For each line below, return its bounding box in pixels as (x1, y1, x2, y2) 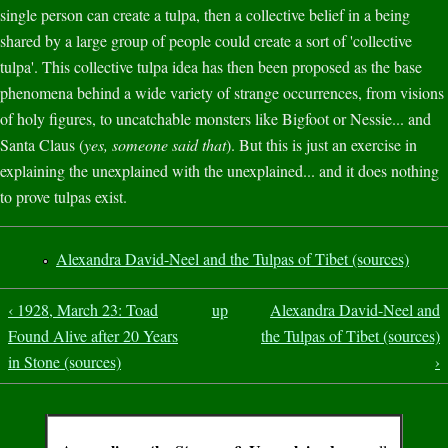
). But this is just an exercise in (226, 133, 417, 155)
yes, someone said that (84, 133, 226, 155)
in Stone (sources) (8, 350, 121, 372)
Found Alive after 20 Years (8, 324, 178, 346)
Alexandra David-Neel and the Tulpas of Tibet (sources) (56, 247, 409, 269)
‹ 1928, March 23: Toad (8, 298, 158, 320)
